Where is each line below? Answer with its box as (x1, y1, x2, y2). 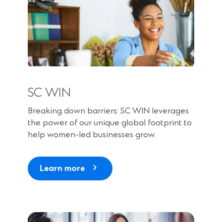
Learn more (40, 163, 85, 173)
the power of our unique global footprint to (28, 117, 192, 128)
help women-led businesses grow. (28, 129, 156, 140)
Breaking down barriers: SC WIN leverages (28, 106, 189, 116)
